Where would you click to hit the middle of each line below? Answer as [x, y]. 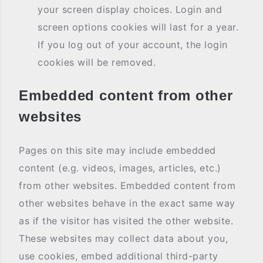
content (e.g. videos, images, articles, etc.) [120, 168]
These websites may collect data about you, [123, 238]
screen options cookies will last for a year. [138, 27]
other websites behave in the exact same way [127, 203]
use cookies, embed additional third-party [119, 256]
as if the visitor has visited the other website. [126, 221]
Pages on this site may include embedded [117, 150]
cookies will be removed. [97, 62]
